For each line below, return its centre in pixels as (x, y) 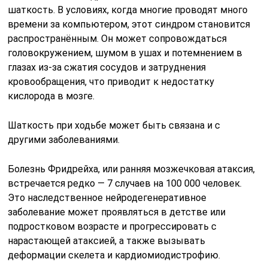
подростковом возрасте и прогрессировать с (112, 226)
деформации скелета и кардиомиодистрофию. (114, 255)
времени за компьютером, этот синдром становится (129, 24)
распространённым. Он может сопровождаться (118, 38)
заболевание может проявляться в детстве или (117, 212)
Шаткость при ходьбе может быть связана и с (114, 125)
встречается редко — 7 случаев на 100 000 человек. (125, 183)
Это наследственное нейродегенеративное (107, 197)
